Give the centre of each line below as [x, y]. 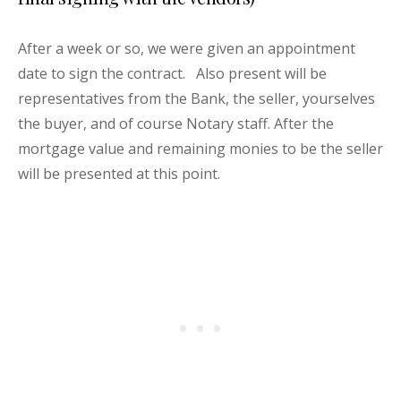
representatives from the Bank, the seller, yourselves [196, 99]
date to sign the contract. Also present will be [172, 74]
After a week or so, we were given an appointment [187, 49]
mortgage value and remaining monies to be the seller [200, 149]
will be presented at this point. [119, 174]
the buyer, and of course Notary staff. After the [176, 124]
